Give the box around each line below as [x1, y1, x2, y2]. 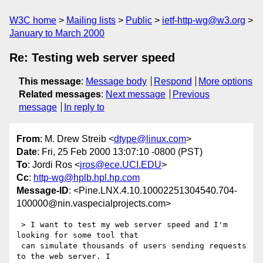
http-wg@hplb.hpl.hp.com [33, 173, 140, 183]
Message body [86, 76, 147, 86]
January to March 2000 [9, 28, 104, 38]
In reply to [63, 102, 104, 112]
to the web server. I [16, 252, 110, 261]
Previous [172, 89, 210, 99]
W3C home [9, 15, 56, 25]
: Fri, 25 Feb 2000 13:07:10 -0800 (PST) [37, 147, 203, 157]
